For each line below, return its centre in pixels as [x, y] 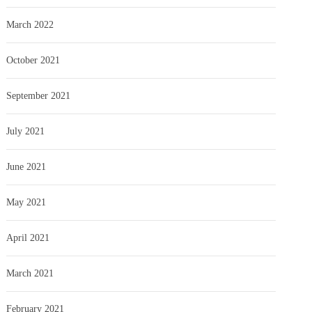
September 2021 [39, 95]
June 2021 [26, 166]
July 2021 [26, 131]
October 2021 [33, 60]
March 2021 [30, 273]
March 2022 [30, 24]
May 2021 [26, 202]
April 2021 [28, 237]
